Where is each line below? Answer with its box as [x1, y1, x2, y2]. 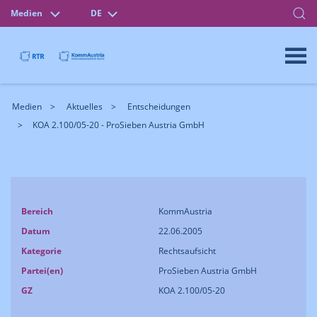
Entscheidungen [127, 100, 190, 113]
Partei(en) [21, 265, 63, 277]
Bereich [21, 205, 53, 217]
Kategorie [21, 245, 62, 257]
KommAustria [158, 205, 212, 217]
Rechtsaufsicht [158, 245, 216, 257]
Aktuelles [67, 100, 103, 113]
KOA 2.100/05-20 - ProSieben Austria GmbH [33, 119, 204, 131]
